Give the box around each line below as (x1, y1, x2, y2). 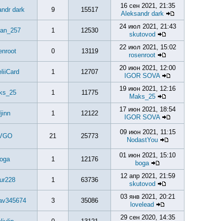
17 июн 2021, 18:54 (119, 106, 176, 113)
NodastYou (126, 136, 158, 144)
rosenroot (129, 51, 155, 59)
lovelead (130, 201, 154, 208)
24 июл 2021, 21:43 (119, 23, 176, 30)
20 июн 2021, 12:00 (119, 64, 176, 72)
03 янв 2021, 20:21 (120, 193, 175, 200)
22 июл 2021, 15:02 (119, 43, 176, 51)
